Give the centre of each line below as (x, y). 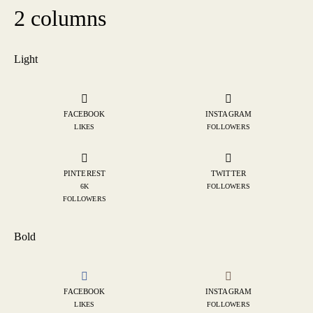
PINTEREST (85, 173)
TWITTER (228, 173)
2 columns (60, 18)
